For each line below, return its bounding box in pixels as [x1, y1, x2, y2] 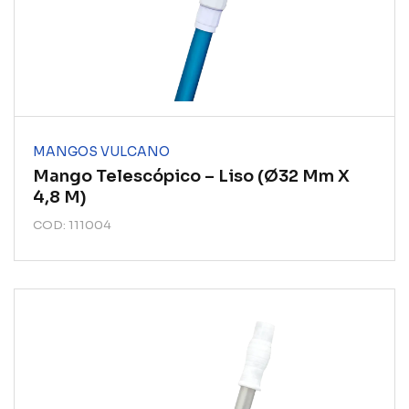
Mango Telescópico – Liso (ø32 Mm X [33, 166, 350, 186]
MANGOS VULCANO [33, 143, 170, 160]
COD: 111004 [33, 217, 111, 233]
